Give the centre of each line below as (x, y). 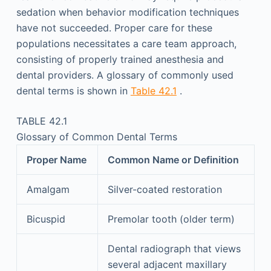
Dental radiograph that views (174, 249)
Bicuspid (46, 219)
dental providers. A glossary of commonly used (125, 75)
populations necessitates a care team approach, (126, 44)
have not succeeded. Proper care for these (114, 28)
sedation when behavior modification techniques (127, 12)
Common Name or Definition (173, 160)
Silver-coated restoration (165, 189)
